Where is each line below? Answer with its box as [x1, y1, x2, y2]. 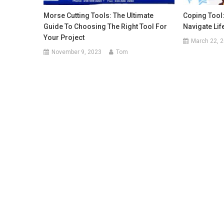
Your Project [43, 33, 85, 41]
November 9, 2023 [51, 48, 102, 55]
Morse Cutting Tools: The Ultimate [43, 11, 154, 19]
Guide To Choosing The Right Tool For [43, 22, 167, 30]
